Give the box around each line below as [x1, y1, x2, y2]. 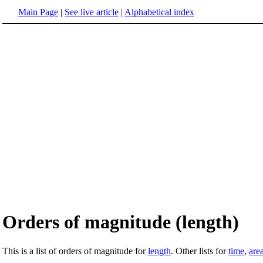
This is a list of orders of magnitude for [2, 245, 148, 256]
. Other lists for [171, 245, 228, 256]
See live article [65, 7, 119, 17]
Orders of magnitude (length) [2, 211, 239, 233]
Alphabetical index [124, 7, 194, 17]
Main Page [18, 7, 58, 17]
